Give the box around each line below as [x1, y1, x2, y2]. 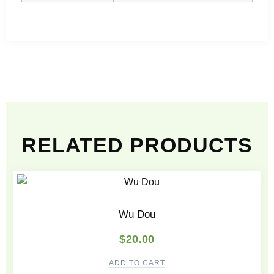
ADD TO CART [109, 259, 165, 268]
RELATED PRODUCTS [21, 133, 253, 157]
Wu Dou [119, 208, 155, 220]
